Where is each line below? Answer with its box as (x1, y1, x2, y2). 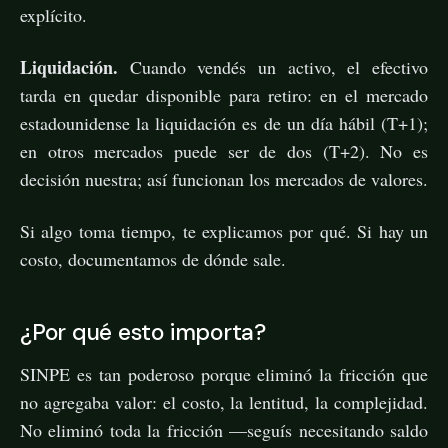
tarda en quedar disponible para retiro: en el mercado (20, 82, 428, 107)
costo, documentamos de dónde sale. (20, 246, 286, 271)
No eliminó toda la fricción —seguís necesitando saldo (20, 417, 428, 442)
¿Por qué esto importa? (20, 316, 266, 347)
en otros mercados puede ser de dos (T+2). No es (20, 138, 428, 163)
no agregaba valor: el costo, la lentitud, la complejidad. (20, 389, 428, 414)
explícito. (20, 2, 87, 27)
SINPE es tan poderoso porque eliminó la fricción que (20, 361, 428, 386)
